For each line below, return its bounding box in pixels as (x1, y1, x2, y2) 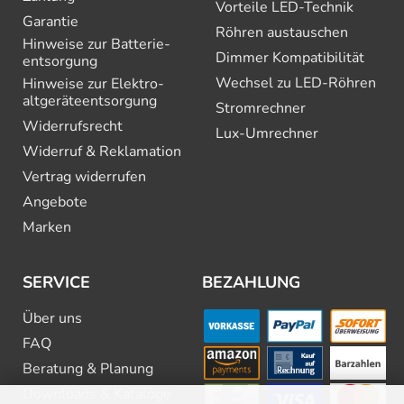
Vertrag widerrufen (23, 166, 146, 187)
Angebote (23, 191, 87, 212)
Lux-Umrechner (216, 123, 318, 143)
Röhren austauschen (216, 22, 348, 42)
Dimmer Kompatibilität (216, 47, 364, 68)
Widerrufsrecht (23, 115, 123, 136)
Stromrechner (216, 97, 306, 118)
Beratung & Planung (23, 358, 153, 379)
